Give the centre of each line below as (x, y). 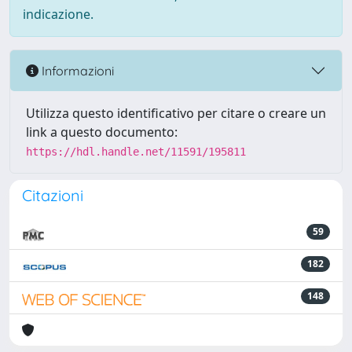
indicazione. (58, 14)
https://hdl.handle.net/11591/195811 (136, 152)
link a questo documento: (102, 132)
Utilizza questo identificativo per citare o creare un (176, 113)
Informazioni (76, 70)
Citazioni (53, 195)
